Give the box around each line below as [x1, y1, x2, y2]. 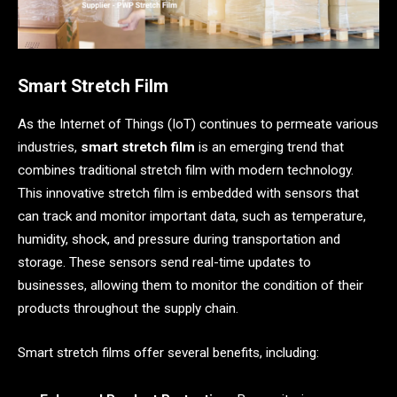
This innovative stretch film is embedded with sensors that [18, 185, 359, 202]
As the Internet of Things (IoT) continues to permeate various [18, 116, 378, 133]
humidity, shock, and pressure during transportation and [18, 231, 340, 248]
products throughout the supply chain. [18, 300, 238, 317]
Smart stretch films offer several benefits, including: [18, 344, 319, 361]
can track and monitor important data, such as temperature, [18, 208, 366, 225]
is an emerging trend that [195, 139, 344, 156]
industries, [18, 139, 81, 156]
